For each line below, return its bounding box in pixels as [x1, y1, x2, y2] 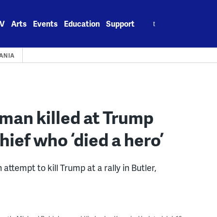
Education [64, 18, 100, 29]
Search [141, 13, 167, 24]
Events [33, 18, 58, 29]
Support [106, 18, 135, 29]
